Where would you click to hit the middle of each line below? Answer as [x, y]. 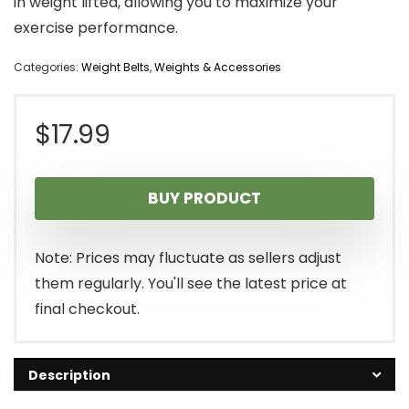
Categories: [47, 68]
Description [69, 376]
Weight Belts [115, 68]
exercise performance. [96, 28]
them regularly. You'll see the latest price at [191, 284]
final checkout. [87, 309]
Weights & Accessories [218, 68]
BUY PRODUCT [204, 199]
